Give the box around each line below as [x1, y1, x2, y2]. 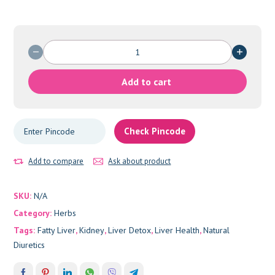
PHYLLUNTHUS [42, 40, 99, 52]
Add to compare [28, 155, 84, 166]
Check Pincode [124, 125, 186, 137]
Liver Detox [108, 224, 152, 236]
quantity [42, 53, 72, 65]
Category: [14, 207, 55, 219]
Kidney [79, 224, 105, 236]
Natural [203, 224, 230, 236]
